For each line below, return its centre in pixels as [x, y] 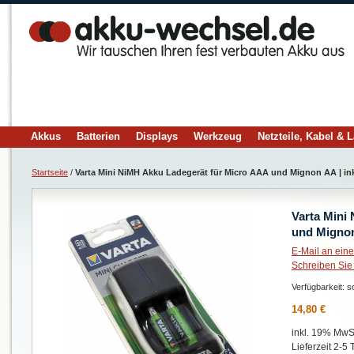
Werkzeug [218, 136]
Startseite [50, 172]
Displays [157, 136]
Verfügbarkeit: [319, 287]
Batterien [98, 136]
